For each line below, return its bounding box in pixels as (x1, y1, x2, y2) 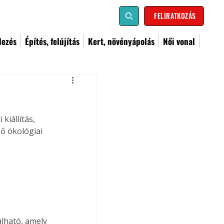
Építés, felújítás (25, 35, 79, 47)
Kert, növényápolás (88, 35, 154, 47)
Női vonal (163, 35, 195, 47)
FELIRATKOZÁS (154, 10, 196, 21)
